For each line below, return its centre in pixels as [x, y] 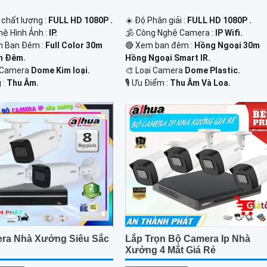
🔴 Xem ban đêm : [160, 46]
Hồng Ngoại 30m [227, 46]
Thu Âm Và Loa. [201, 83]
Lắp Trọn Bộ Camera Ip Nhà [188, 239]
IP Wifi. [229, 33]
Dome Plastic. [213, 71]
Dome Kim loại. [61, 71]
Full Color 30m [74, 46]
